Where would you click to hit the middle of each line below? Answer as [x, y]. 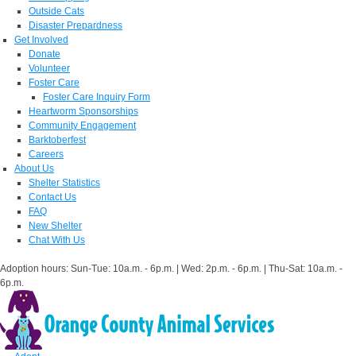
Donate [44, 54]
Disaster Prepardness [75, 25]
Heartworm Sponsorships [83, 111]
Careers [46, 154]
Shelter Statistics [64, 183]
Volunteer [49, 68]
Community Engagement [82, 126]
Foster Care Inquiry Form [97, 97]
